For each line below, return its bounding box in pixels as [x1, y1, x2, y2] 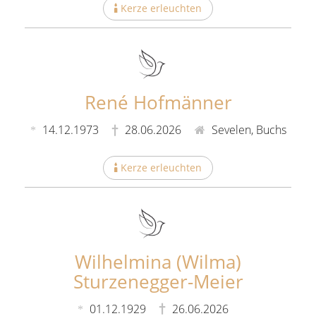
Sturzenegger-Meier [73, 268, 243, 294]
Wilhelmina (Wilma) [75, 248, 241, 274]
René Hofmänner [84, 89, 232, 115]
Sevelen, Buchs [208, 121, 286, 138]
